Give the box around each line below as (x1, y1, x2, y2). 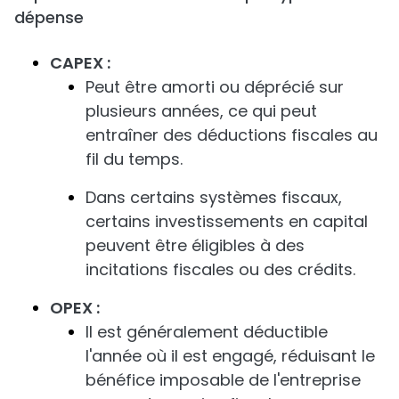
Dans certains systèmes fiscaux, (85, 186, 342, 208)
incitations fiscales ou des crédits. (85, 258, 355, 281)
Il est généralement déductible (85, 321, 328, 343)
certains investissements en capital (85, 210, 368, 232)
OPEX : (50, 297, 100, 319)
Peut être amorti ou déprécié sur (85, 76, 344, 98)
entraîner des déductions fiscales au (85, 124, 378, 146)
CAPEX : (50, 52, 110, 74)
